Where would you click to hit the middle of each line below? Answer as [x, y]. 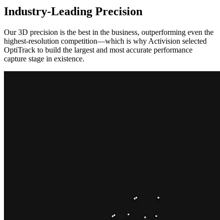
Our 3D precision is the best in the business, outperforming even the [109, 32]
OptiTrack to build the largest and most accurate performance [98, 50]
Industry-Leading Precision [73, 12]
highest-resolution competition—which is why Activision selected [105, 41]
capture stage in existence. [44, 59]
